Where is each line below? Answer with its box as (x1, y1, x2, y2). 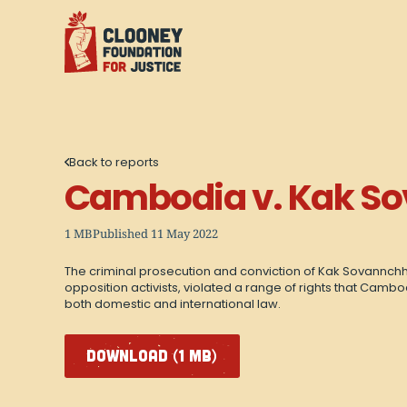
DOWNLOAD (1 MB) (86, 345, 218, 366)
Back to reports (69, 153, 160, 171)
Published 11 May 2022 (92, 224, 218, 242)
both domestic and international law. (64, 294, 281, 313)
